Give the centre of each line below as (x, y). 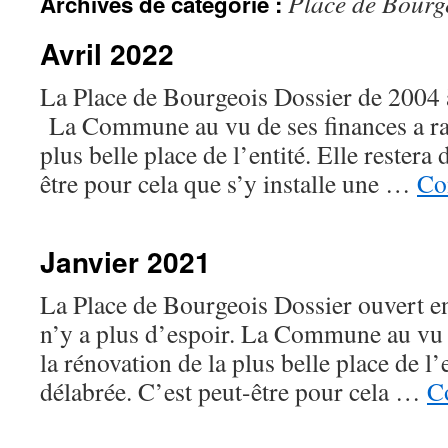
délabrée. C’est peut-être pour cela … (233, 391)
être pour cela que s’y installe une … (228, 183)
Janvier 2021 (125, 261)
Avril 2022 (107, 53)
